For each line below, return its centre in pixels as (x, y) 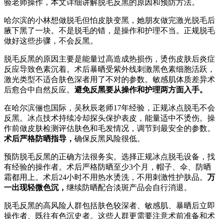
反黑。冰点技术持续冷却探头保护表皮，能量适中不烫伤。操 (109, 118)
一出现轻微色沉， (35, 187)
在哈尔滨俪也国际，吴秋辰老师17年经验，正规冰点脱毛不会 (109, 108)
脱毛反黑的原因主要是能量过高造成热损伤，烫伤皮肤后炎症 (109, 59)
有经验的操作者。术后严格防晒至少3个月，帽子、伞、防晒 (108, 167)
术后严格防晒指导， (39, 138)
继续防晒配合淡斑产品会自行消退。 (129, 187)
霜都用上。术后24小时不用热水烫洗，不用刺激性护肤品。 (106, 177)
